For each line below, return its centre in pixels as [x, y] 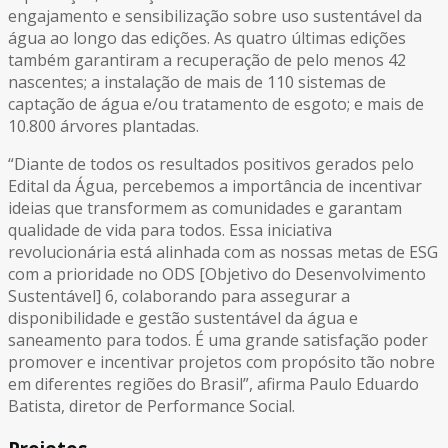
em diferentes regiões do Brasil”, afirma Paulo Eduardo [213, 383]
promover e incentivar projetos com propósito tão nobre [221, 361]
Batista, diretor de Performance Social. [151, 405]
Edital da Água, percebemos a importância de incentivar [215, 185]
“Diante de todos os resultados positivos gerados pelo [211, 163]
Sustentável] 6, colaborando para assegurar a [179, 295]
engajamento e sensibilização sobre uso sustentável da [215, 15]
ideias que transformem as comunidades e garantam [205, 207]
